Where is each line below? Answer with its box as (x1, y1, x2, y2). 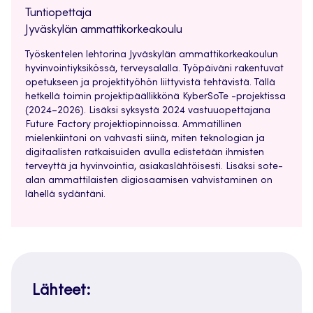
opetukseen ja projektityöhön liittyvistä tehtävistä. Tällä (25, 78, 275, 89)
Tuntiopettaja (25, 8, 92, 20)
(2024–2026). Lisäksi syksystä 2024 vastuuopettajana (25, 106, 270, 117)
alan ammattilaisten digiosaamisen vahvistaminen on (25, 176, 272, 187)
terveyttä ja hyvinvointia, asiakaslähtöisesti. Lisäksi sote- (25, 162, 283, 173)
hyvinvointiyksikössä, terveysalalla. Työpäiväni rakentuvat (25, 64, 284, 75)
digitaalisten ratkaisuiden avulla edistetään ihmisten (25, 148, 264, 159)
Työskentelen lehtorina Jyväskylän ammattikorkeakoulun (25, 50, 278, 61)
